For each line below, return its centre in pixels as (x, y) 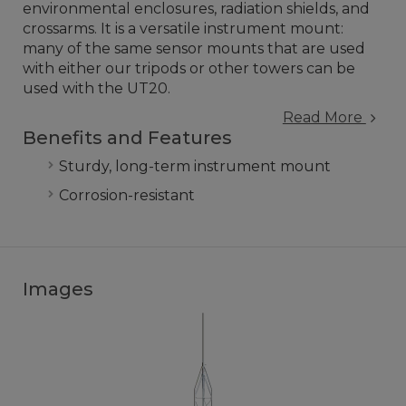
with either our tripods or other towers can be (189, 68)
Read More (324, 117)
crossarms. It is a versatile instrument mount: (183, 29)
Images (58, 289)
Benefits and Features (127, 138)
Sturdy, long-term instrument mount (195, 166)
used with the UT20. (97, 88)
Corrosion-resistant (127, 195)
